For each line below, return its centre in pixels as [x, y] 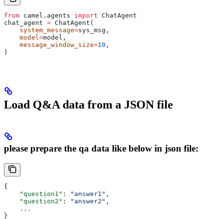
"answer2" [88, 201]
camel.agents [47, 16]
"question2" [33, 201]
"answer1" [88, 194]
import [86, 16]
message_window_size [49, 45]
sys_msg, [94, 30]
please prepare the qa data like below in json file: [101, 149]
